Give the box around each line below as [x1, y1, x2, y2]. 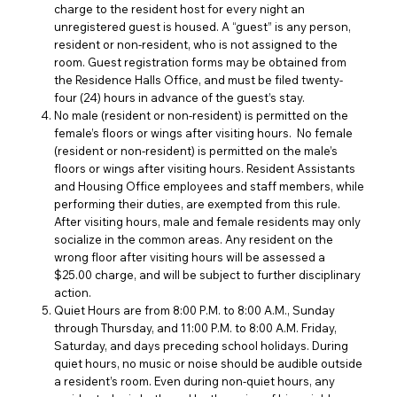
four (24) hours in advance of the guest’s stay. [54, 90, 306, 105]
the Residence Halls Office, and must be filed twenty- [54, 73, 344, 88]
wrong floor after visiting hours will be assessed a [54, 250, 326, 265]
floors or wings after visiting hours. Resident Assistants [54, 161, 356, 176]
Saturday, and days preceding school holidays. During [54, 339, 349, 354]
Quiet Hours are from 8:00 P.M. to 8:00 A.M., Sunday [54, 303, 336, 318]
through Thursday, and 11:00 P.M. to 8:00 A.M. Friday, [54, 321, 338, 336]
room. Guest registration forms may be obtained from [54, 55, 347, 70]
